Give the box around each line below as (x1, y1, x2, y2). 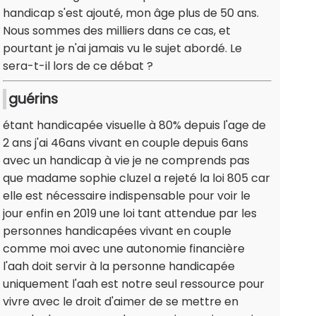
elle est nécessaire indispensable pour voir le (3, 188, 250, 205)
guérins (8, 90, 58, 109)
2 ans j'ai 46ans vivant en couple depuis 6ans (3, 135, 248, 152)
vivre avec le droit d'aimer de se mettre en (3, 293, 238, 310)
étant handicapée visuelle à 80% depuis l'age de (3, 117, 266, 134)
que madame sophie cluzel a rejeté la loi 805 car (3, 170, 270, 187)
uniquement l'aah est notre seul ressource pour (3, 276, 265, 293)
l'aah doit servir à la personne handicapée (3, 258, 235, 275)
